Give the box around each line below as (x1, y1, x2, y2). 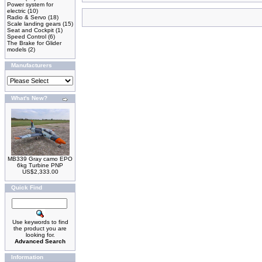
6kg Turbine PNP (17, 162, 63, 168)
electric (7, 8, 26, 14)
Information (11, 254, 43, 260)
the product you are (13, 225, 67, 232)
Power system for (7, 1, 53, 8)
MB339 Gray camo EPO (8, 156, 73, 162)
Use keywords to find (12, 219, 68, 225)
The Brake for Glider (7, 40, 61, 46)
